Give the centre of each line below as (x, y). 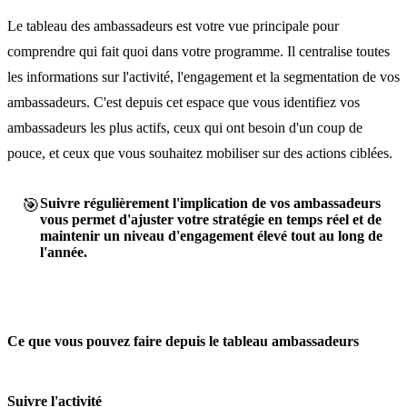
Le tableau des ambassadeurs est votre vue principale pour (173, 25)
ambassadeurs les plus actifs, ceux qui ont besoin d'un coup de (185, 127)
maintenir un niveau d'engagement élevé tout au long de (211, 235)
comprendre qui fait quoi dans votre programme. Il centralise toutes (199, 51)
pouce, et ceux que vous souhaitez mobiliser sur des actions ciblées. (200, 153)
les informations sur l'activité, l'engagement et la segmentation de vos (203, 76)
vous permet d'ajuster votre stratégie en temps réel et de (211, 219)
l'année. (64, 252)
